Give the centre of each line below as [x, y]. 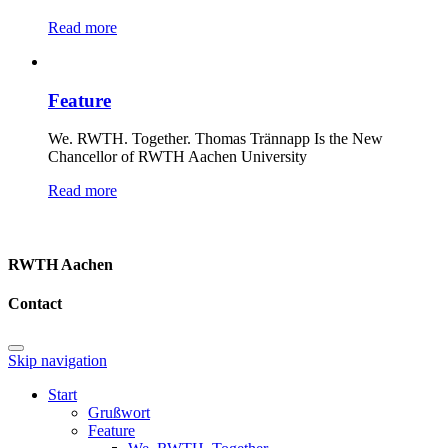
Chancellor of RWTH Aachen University [177, 157]
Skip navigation [57, 361]
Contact [35, 303]
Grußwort [119, 413]
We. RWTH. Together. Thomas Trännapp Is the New [215, 139]
